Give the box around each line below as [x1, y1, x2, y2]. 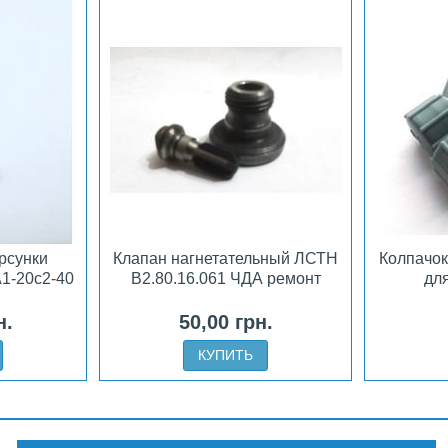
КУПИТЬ [198, 346, 253, 363]
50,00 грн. [178, 310, 273, 333]
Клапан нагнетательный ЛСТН [113, 249, 338, 267]
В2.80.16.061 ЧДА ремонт [130, 269, 321, 287]
